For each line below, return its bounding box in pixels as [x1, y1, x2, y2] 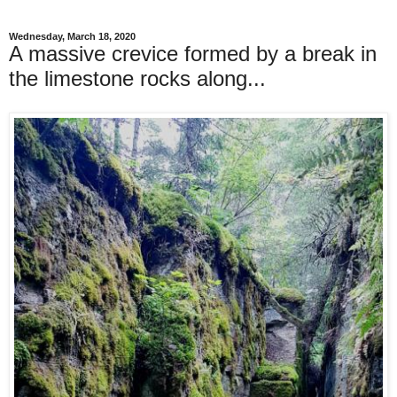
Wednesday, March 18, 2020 [9, 31, 136, 42]
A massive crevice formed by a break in [9, 42, 377, 66]
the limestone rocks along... [9, 66, 266, 90]
